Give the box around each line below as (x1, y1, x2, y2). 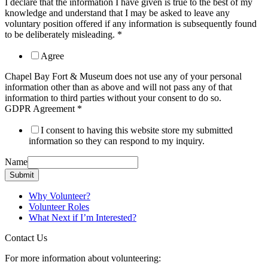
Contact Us (5, 232, 47, 243)
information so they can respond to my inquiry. (29, 135, 205, 146)
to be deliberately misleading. (5, 29, 117, 39)
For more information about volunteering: (5, 252, 161, 263)
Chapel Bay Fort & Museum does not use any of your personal (5, 71, 242, 81)
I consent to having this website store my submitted (41, 124, 233, 135)
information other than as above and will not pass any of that (5, 81, 232, 92)
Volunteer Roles (29, 201, 89, 212)
